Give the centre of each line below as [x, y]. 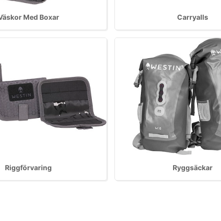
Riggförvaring [29, 167]
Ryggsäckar [192, 167]
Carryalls [192, 17]
